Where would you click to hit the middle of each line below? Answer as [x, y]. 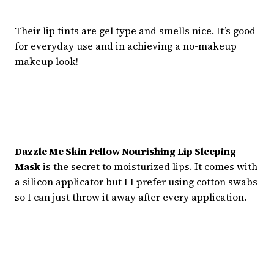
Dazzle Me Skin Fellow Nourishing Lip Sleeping [125, 151]
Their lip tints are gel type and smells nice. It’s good [135, 31]
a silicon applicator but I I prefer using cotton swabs [136, 182]
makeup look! [46, 61]
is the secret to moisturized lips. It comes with [149, 167]
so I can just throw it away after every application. [131, 197]
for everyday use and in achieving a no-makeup [126, 46]
